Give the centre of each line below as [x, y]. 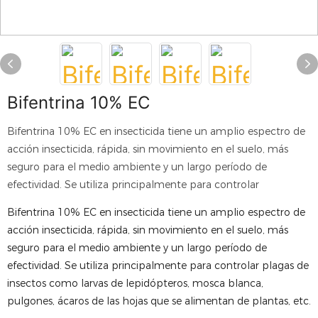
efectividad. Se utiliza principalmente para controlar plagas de [158, 265]
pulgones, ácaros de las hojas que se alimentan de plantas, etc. [159, 301]
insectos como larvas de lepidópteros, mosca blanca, [135, 283]
